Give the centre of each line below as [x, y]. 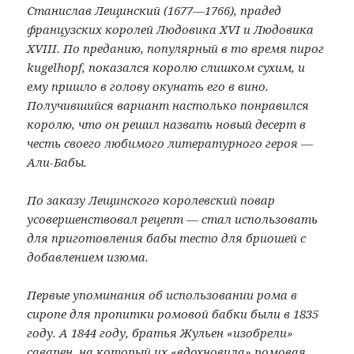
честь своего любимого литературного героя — [170, 143]
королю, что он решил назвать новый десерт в [167, 124]
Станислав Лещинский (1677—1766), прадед [154, 10]
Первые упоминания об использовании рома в [162, 295]
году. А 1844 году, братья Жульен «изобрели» [160, 333]
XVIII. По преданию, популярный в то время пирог [176, 48]
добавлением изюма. [88, 257]
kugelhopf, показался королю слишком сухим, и [166, 67]
